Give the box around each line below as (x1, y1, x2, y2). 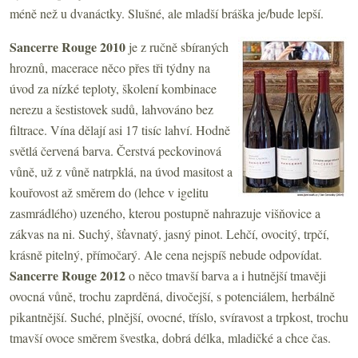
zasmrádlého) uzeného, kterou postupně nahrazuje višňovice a (10, 204, 320, 221)
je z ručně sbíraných (125, 38, 229, 55)
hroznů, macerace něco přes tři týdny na (10, 58, 210, 76)
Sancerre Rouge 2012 (10, 265, 125, 284)
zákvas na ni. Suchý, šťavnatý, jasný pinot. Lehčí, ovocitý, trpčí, (10, 225, 329, 242)
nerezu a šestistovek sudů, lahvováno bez (10, 100, 213, 117)
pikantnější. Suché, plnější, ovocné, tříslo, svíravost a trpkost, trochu (10, 308, 348, 325)
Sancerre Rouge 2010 (10, 37, 125, 56)
